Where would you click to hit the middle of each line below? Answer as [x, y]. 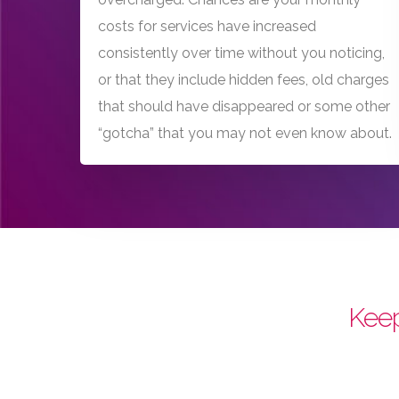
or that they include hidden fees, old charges [244, 79]
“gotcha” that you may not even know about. [245, 133]
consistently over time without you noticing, [242, 53]
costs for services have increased [208, 26]
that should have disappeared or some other [244, 106]
